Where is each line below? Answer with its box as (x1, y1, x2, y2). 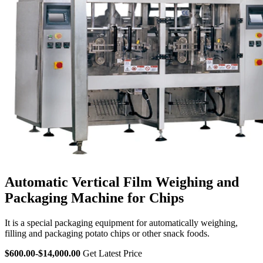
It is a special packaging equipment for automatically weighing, (5, 217, 238, 228)
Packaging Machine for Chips (5, 190, 184, 205)
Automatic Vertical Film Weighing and (5, 174, 239, 190)
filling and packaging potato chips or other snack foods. (5, 228, 210, 238)
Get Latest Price (83, 248, 142, 258)
